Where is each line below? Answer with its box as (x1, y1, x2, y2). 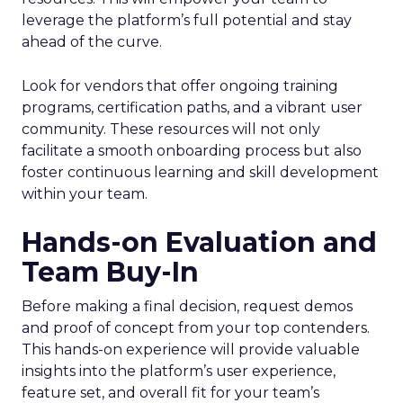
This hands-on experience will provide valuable (22, 341, 360, 358)
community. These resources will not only (22, 121, 320, 138)
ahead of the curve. (22, 33, 162, 50)
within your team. (22, 185, 148, 202)
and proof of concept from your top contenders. (22, 319, 370, 336)
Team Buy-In (22, 255, 199, 289)
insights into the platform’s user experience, (22, 363, 336, 380)
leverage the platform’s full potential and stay (22, 12, 352, 29)
